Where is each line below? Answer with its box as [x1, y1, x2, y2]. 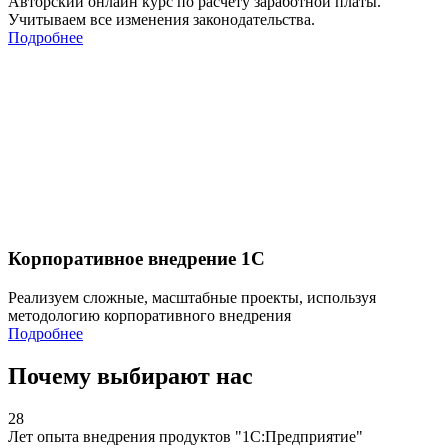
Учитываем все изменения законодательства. [8, 11, 315, 29]
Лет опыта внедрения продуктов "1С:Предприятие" [8, 427, 363, 445]
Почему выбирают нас [8, 362, 253, 389]
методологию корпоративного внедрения [8, 306, 291, 324]
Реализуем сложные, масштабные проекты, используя [8, 288, 376, 306]
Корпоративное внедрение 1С [8, 247, 265, 269]
